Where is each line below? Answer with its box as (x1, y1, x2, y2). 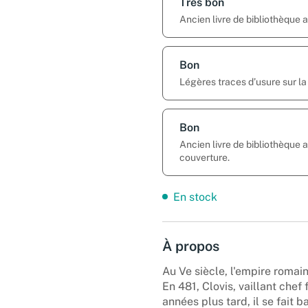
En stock (173, 190, 217, 203)
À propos (162, 237, 219, 254)
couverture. (179, 151, 230, 163)
